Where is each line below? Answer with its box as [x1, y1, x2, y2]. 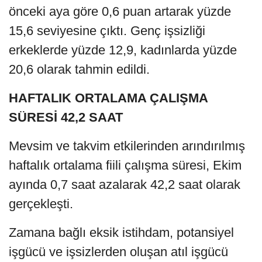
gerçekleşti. [9, 196, 73, 211]
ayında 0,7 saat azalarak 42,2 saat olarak [9, 177, 240, 192]
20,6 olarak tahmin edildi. [9, 61, 150, 77]
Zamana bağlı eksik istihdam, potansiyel [9, 225, 234, 240]
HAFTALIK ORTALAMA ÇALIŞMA [9, 90, 208, 105]
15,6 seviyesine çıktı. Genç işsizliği [9, 23, 205, 38]
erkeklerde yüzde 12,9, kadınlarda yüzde [9, 42, 237, 57]
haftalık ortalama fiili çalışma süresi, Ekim [9, 157, 242, 173]
